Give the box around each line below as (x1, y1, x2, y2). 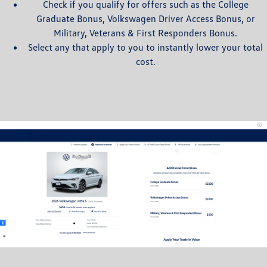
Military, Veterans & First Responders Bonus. (54, 26, 237, 39)
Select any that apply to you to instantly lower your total (28, 41, 263, 53)
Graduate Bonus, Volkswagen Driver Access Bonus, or (36, 12, 255, 24)
